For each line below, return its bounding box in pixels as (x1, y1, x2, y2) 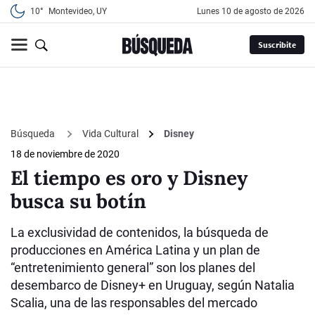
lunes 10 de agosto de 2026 (201, 6, 304, 16)
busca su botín (11, 188, 146, 214)
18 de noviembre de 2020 (11, 148, 120, 160)
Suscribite (257, 39, 296, 51)
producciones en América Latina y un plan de (11, 243, 260, 258)
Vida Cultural (82, 128, 139, 140)
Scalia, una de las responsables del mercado (11, 295, 257, 311)
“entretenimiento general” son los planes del (11, 260, 255, 276)
